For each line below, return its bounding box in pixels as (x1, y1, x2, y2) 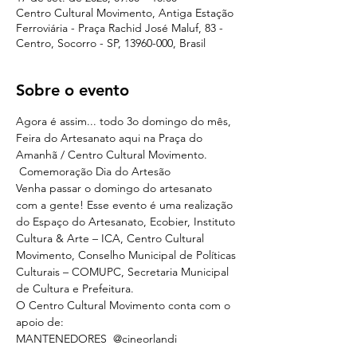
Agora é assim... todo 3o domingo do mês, (16, 114, 234, 128)
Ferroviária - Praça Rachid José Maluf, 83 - (16, 21, 223, 35)
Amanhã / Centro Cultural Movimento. (16, 147, 210, 162)
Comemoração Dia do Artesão (16, 164, 177, 178)
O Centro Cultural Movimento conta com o (16, 298, 233, 312)
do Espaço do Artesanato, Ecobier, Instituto (16, 214, 238, 229)
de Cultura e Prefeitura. (16, 281, 140, 296)
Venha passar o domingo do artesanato (16, 181, 215, 195)
